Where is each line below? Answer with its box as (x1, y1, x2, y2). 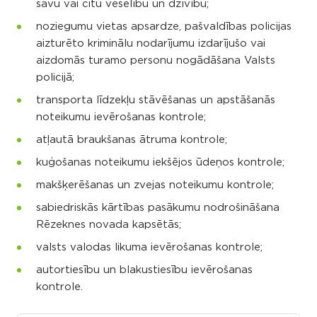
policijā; (36, 72, 74, 83)
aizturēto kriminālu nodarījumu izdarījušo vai (36, 38, 265, 50)
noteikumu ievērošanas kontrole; (36, 112, 206, 123)
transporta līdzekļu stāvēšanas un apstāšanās (36, 95, 275, 106)
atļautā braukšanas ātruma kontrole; (36, 134, 227, 146)
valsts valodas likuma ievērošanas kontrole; (36, 242, 263, 253)
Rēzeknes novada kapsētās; (36, 219, 181, 231)
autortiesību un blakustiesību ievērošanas (36, 265, 253, 276)
